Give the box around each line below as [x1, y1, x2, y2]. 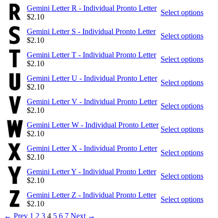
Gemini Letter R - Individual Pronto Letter [27, 3, 157, 12]
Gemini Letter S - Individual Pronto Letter [27, 27, 156, 36]
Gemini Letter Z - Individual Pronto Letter [27, 190, 156, 199]
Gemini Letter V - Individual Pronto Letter [27, 97, 157, 106]
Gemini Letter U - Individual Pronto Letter [27, 73, 157, 82]
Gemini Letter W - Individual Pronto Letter [27, 120, 159, 129]
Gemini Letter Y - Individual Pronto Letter [27, 167, 156, 176]
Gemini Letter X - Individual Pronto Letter [27, 144, 157, 152]
